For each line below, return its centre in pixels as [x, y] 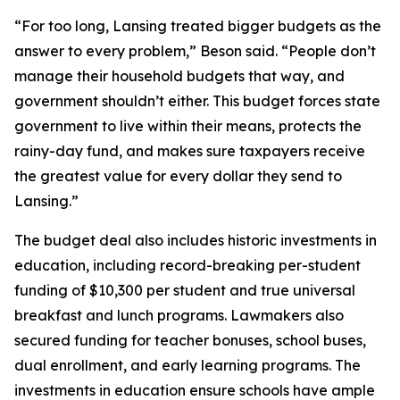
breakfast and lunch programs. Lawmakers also [179, 315]
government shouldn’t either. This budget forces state [197, 101]
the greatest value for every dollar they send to [178, 176]
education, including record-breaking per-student [187, 265]
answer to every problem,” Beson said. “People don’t [195, 51]
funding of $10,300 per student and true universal [185, 290]
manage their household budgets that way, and [179, 76]
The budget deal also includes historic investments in [196, 240]
